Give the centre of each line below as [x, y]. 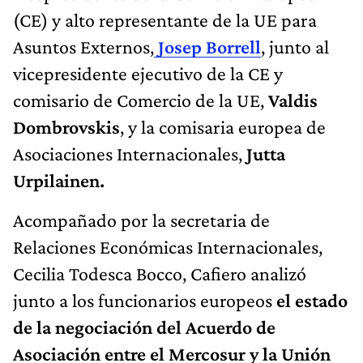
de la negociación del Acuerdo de [144, 327]
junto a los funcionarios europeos [145, 300]
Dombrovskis [66, 126]
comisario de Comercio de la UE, [141, 100]
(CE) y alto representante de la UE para [165, 19]
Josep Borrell [209, 46]
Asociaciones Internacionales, [130, 153]
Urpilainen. [59, 180]
